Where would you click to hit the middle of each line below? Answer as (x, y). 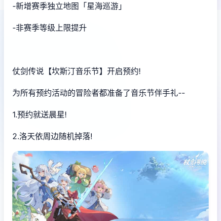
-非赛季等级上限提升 (50, 27)
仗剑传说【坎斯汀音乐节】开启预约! (76, 71)
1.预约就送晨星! (39, 114)
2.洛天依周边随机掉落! (52, 136)
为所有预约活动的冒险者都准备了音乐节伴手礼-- (99, 92)
